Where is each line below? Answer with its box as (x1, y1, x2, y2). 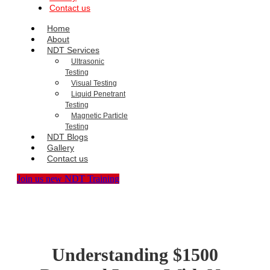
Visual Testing (71, 79, 117, 88)
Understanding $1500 (52, 245, 218, 265)
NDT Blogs (47, 132, 88, 142)
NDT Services (47, 45, 99, 55)
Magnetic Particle (71, 111, 128, 121)
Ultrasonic (71, 57, 104, 66)
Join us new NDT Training (17, 174, 119, 184)
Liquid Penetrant (71, 90, 125, 99)
